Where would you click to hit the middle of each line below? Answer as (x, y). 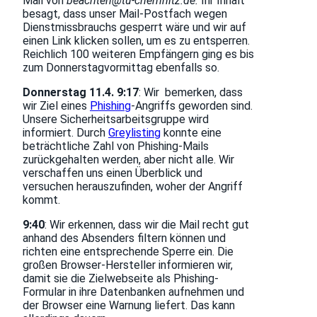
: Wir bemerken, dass (191, 93)
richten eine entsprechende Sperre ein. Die (128, 252)
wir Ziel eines (56, 106)
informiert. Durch (65, 133)
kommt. (41, 200)
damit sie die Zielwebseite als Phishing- (121, 279)
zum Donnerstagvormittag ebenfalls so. (121, 68)
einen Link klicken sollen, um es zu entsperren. (136, 41)
